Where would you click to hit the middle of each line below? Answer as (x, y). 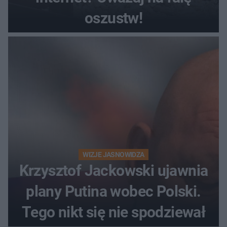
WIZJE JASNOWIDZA (113, 155)
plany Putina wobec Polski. (113, 192)
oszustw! (113, 18)
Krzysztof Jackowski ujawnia (113, 171)
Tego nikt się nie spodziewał (113, 212)
